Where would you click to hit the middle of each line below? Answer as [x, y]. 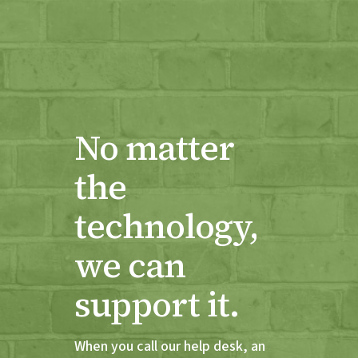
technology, [166, 225]
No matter [154, 147]
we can [129, 265]
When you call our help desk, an [169, 346]
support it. [156, 304]
